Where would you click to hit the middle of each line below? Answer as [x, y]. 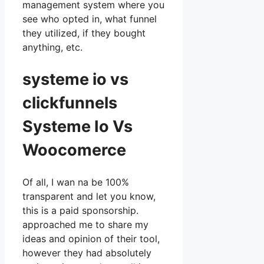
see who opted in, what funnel [90, 19]
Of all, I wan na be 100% [76, 182]
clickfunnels [72, 103]
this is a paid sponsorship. [80, 211]
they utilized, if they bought [84, 33]
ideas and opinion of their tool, [91, 239]
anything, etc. [52, 47]
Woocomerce [74, 150]
